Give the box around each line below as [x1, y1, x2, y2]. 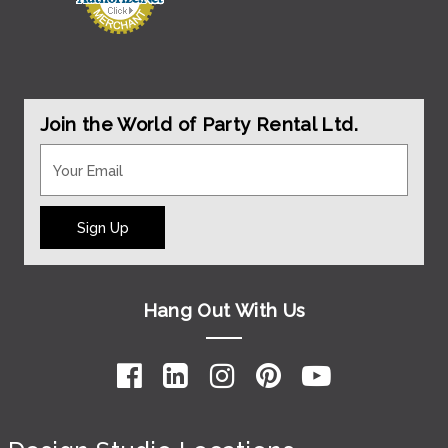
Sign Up [76, 218, 129, 236]
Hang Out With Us [142, 300, 306, 322]
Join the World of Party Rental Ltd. [40, 114, 358, 135]
